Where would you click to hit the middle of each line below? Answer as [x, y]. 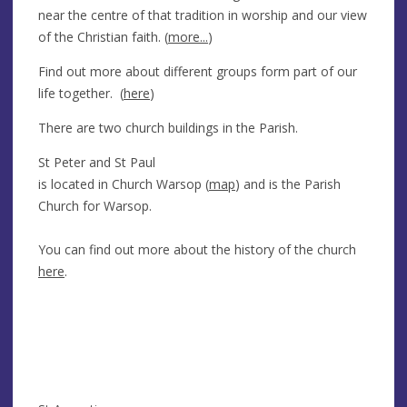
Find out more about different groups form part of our [198, 71]
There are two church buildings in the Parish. [168, 127]
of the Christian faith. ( [103, 36]
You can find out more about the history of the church [197, 249]
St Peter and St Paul [97, 162]
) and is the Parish [288, 184]
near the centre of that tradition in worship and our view [203, 15]
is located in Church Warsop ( [124, 184]
